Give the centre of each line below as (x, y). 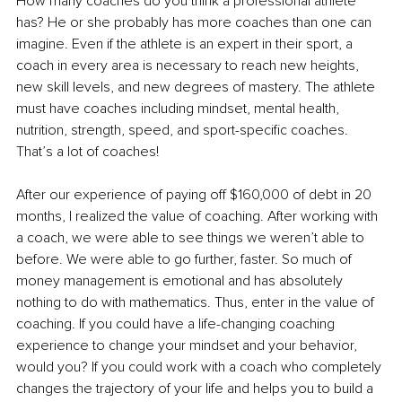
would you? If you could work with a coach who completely (201, 367)
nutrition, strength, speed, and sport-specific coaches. (184, 131)
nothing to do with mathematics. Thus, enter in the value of (197, 303)
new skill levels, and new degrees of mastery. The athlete (197, 87)
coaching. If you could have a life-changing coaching (177, 324)
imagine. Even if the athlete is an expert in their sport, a (186, 44)
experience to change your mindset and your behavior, (188, 346)
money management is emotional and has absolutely (181, 281)
